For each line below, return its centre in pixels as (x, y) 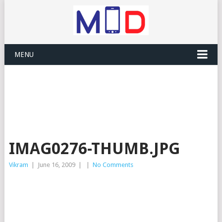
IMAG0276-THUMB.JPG (94, 149)
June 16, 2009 (56, 165)
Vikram (18, 165)
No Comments (113, 165)
